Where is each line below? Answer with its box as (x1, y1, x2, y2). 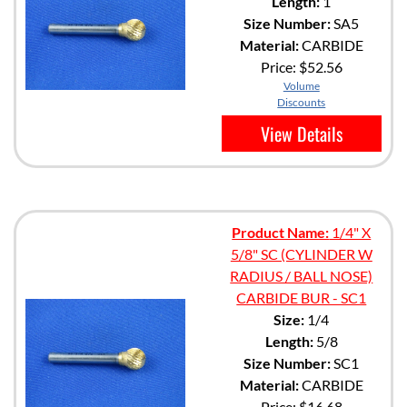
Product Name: (232, 223, 330, 241)
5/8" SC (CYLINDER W (230, 244, 372, 263)
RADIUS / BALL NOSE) (230, 266, 373, 284)
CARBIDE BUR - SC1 (236, 288, 367, 306)
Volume (283, 78, 320, 93)
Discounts (277, 94, 326, 109)
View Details (260, 119, 342, 147)
